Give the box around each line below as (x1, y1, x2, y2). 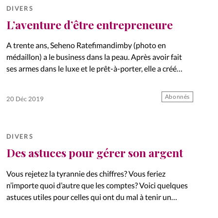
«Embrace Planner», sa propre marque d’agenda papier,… (6, 75, 192, 85)
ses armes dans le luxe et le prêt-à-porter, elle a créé (6, 64, 177, 73)
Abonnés (164, 93, 190, 101)
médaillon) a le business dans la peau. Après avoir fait (6, 52, 182, 62)
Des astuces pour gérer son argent (6, 145, 183, 161)
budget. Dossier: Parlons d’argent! (6, 204, 119, 214)
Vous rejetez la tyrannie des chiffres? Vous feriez (6, 169, 165, 179)
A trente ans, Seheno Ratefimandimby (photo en (6, 40, 166, 50)
